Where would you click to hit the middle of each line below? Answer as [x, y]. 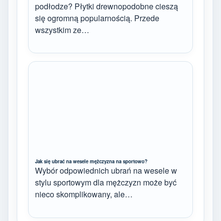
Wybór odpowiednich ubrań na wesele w [106, 171]
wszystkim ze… [62, 30]
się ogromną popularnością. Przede [97, 18]
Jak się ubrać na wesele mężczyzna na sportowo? [91, 162]
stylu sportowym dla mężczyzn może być [106, 183]
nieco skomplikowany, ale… [84, 194]
